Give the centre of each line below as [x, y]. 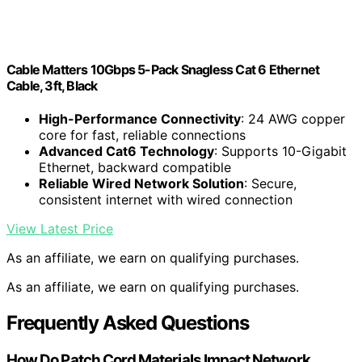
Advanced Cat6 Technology [126, 152]
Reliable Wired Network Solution [141, 184]
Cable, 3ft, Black [52, 86]
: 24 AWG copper [293, 119]
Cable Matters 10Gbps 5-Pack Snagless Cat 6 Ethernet [163, 70]
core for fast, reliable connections [142, 135]
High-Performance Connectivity [140, 119]
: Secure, [270, 184]
